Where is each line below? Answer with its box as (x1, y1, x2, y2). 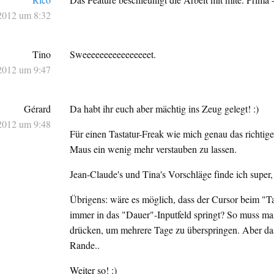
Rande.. (70, 239, 100, 252)
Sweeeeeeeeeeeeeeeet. (70, 48, 157, 61)
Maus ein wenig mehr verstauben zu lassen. (70, 143, 237, 156)
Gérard (23, 102, 51, 116)
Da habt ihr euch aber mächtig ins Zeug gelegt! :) (70, 102, 259, 116)
